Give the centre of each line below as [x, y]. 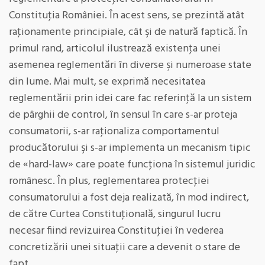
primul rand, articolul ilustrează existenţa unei [115, 49]
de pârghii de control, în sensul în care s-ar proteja [123, 115]
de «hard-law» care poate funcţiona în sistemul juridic [132, 165]
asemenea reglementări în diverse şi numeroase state [130, 65]
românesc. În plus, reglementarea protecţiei [109, 181]
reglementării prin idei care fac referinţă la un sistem [130, 98]
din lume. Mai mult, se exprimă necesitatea [107, 82]
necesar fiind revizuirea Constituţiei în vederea [116, 231]
